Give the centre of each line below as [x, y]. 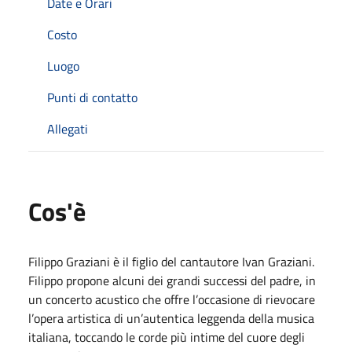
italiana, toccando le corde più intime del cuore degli [167, 337]
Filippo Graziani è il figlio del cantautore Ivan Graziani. [171, 261]
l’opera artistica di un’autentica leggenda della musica [171, 318]
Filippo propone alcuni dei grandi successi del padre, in [172, 280]
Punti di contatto [92, 97]
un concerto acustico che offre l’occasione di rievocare [172, 299]
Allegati [68, 128]
